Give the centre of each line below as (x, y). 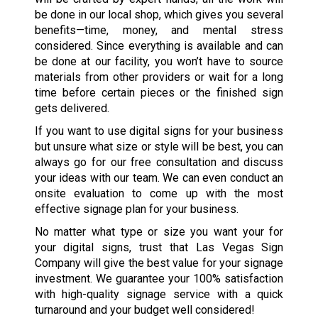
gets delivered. (72, 109)
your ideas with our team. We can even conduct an (159, 178)
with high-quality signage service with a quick (159, 295)
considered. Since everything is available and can (159, 46)
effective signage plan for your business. (136, 209)
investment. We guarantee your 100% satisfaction (159, 279)
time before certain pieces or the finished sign (159, 93)
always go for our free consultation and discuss (159, 163)
